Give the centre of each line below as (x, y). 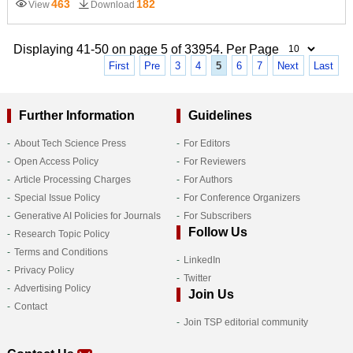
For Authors (208, 180)
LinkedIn (202, 260)
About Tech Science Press (70, 144)
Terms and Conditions (61, 253)
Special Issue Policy (57, 198)
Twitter (197, 279)
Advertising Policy (52, 289)
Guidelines (220, 116)
